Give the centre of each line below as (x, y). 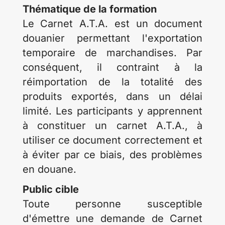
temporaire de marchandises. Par (113, 53)
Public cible (50, 189)
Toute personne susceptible (113, 204)
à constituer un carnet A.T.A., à (113, 126)
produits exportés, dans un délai (113, 96)
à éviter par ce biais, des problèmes (113, 155)
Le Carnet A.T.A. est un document (113, 24)
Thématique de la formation (89, 9)
